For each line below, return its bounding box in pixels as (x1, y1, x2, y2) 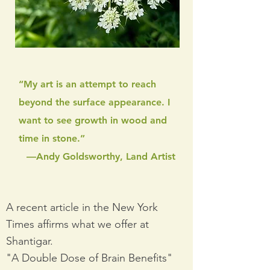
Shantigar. (6, 234, 53, 248)
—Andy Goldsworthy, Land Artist (27, 151, 175, 162)
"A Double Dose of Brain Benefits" (6, 251, 172, 265)
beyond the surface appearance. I (19, 96, 170, 108)
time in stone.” (19, 133, 85, 144)
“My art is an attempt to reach (19, 78, 156, 90)
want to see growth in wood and (19, 115, 167, 126)
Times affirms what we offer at (6, 218, 149, 231)
